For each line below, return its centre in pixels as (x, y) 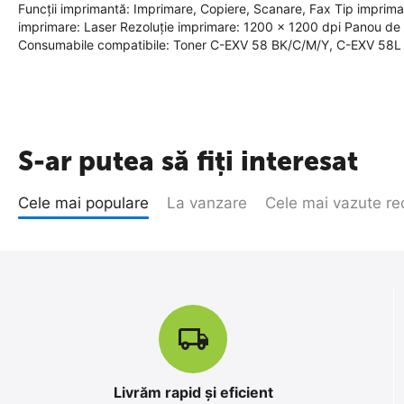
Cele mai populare (83, 203)
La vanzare (207, 203)
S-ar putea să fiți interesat (188, 161)
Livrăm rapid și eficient (193, 392)
